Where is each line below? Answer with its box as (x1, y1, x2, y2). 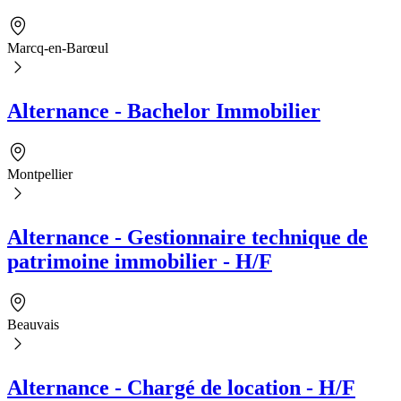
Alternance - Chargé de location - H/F (7, 375, 355, 399)
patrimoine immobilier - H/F (7, 249, 272, 273)
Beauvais (7, 316, 59, 332)
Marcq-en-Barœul (7, 40, 108, 56)
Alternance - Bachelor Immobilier (7, 99, 320, 123)
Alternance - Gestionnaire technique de (7, 225, 368, 249)
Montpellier (7, 166, 73, 182)
